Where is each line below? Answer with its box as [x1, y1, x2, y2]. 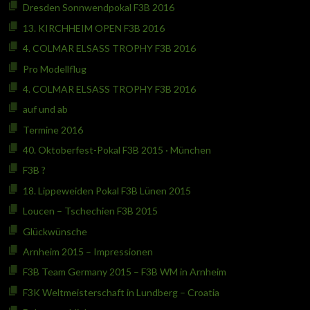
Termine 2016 [22, 123, 83, 136]
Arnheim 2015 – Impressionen [22, 246, 153, 258]
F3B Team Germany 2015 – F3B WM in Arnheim [22, 266, 226, 278]
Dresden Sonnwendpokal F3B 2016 [22, 1, 174, 14]
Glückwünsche [22, 225, 89, 237]
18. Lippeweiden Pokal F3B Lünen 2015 [22, 184, 191, 197]
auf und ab [22, 103, 68, 116]
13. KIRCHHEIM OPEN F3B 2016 [22, 21, 165, 34]
